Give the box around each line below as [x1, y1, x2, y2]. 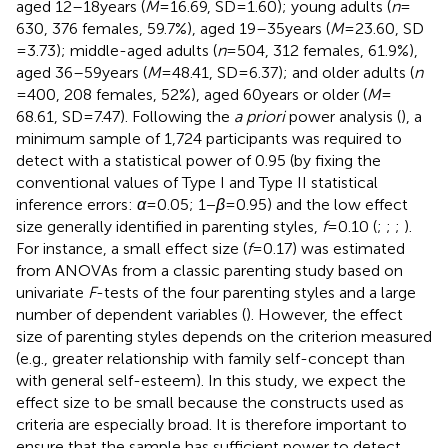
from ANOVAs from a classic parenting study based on [16, 260, 403, 280]
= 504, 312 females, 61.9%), [226, 40, 418, 60]
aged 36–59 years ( [16, 62, 147, 82]
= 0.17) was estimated [252, 238, 405, 258]
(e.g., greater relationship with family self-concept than [16, 348, 405, 368]
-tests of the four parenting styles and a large [96, 282, 416, 302]
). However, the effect [246, 304, 403, 324]
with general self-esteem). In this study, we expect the [16, 370, 406, 390]
